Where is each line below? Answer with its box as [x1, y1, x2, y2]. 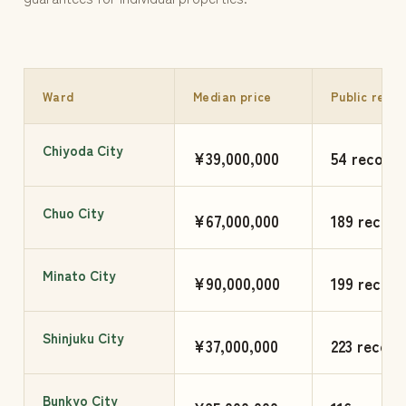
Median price [193, 87, 272, 106]
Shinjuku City [43, 328, 124, 348]
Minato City [43, 266, 116, 285]
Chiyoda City [43, 140, 123, 160]
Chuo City [43, 203, 104, 223]
